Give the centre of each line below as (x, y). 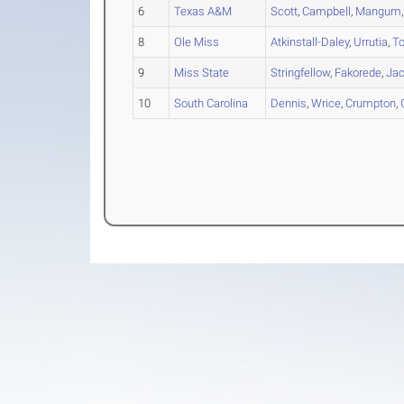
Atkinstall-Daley (310, 42)
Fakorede (358, 73)
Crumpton (371, 104)
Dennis (289, 104)
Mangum (379, 12)
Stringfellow (301, 73)
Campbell (327, 12)
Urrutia (371, 42)
